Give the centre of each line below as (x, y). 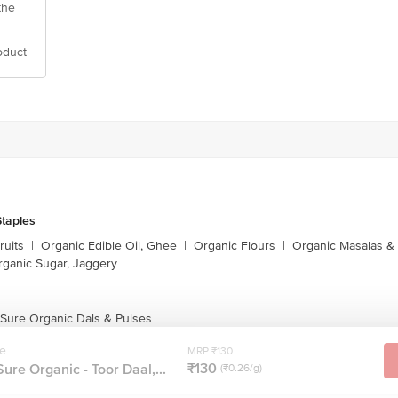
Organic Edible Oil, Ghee (109, 246)
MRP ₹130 (210, 351)
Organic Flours (235, 246)
